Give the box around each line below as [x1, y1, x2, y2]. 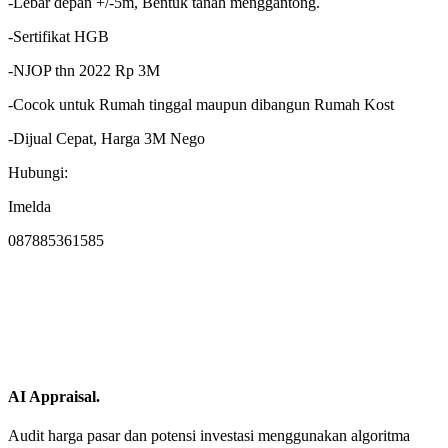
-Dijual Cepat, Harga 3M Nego [8, 130, 205, 148]
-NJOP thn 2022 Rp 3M [8, 62, 160, 80]
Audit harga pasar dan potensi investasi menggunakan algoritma [8, 426, 410, 444]
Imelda [8, 198, 51, 216]
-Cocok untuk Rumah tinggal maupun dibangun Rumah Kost [8, 96, 394, 114]
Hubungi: [8, 164, 68, 182]
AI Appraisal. [8, 387, 100, 405]
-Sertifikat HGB [8, 28, 109, 46]
